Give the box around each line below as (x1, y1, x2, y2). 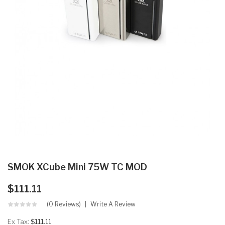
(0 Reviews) (47, 200, 81, 208)
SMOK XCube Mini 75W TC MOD (8, 161, 147, 172)
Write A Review (90, 200, 136, 208)
